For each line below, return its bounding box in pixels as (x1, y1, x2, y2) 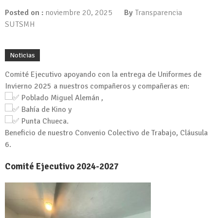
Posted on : (5, 8, 45, 18)
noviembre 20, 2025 (45, 8, 112, 18)
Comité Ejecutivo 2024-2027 (5, 161, 119, 172)
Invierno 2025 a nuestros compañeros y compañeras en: (5, 81, 189, 91)
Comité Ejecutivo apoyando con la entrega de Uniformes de (5, 70, 201, 80)
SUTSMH (5, 19, 35, 30)
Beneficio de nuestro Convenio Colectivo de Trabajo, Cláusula (5, 128, 208, 138)
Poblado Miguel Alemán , (19, 93, 103, 103)
